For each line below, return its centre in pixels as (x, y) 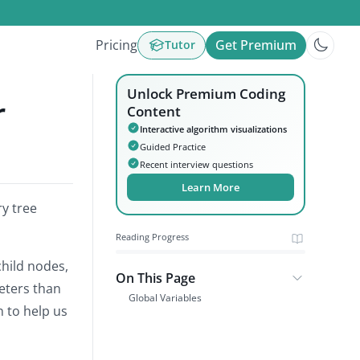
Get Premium (256, 45)
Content (154, 111)
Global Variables (166, 297)
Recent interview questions (197, 164)
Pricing (117, 45)
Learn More (211, 187)
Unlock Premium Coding (207, 94)
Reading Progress (153, 237)
